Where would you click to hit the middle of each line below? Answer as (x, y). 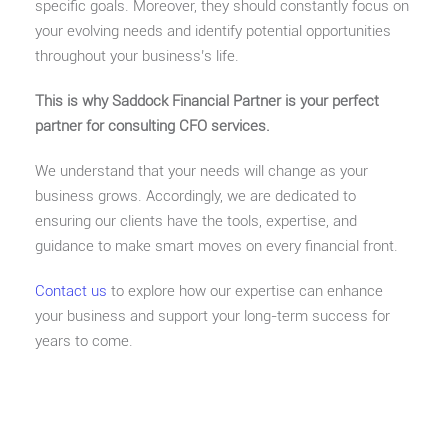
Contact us (71, 290)
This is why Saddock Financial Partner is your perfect (207, 100)
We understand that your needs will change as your (201, 170)
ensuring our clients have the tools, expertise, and (196, 220)
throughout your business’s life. (137, 55)
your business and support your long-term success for (212, 315)
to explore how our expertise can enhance (245, 290)
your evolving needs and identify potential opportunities (213, 30)
